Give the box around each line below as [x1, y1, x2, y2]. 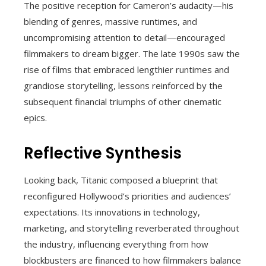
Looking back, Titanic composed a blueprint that [24, 173, 218, 186]
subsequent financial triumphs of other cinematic [24, 95, 221, 107]
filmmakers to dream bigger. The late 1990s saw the [24, 47, 240, 59]
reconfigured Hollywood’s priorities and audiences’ [24, 189, 231, 202]
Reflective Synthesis [24, 142, 182, 164]
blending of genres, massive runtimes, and [24, 15, 197, 27]
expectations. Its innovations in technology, [24, 205, 200, 218]
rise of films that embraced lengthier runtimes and [24, 63, 229, 75]
